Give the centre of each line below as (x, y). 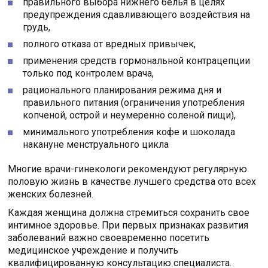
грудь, (37, 27)
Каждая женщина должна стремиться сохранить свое (129, 212)
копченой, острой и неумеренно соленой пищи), (130, 115)
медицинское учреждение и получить (93, 250)
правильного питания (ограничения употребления (134, 102)
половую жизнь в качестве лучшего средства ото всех (132, 181)
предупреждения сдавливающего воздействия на (137, 14)
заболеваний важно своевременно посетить (109, 237)
